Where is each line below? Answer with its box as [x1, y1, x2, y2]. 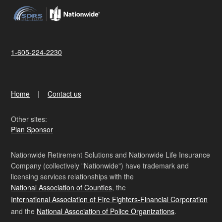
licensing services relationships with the [11, 171, 134, 182]
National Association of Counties [11, 182, 112, 193]
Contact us [48, 89, 81, 99]
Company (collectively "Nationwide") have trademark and [11, 161, 189, 171]
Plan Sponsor [11, 124, 53, 135]
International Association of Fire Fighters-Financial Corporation [11, 194, 208, 205]
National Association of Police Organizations [37, 206, 174, 217]
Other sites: [11, 114, 47, 124]
